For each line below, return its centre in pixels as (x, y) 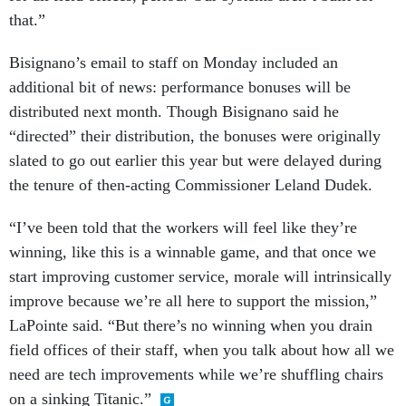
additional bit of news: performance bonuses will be (180, 87)
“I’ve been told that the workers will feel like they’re (183, 227)
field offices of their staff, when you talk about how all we (202, 349)
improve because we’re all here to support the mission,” (193, 300)
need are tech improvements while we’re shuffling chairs (196, 374)
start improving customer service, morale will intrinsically (200, 276)
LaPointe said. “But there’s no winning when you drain (191, 325)
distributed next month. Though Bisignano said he (174, 111)
